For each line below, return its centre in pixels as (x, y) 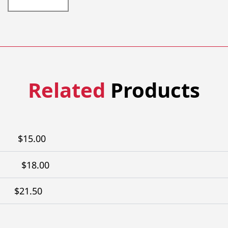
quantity (25, 30)
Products (153, 90)
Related (67, 90)
